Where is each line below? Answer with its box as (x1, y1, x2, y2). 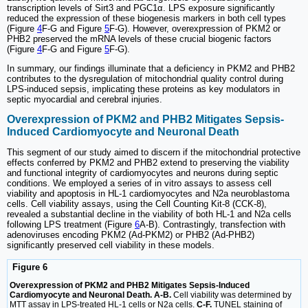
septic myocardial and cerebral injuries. (7, 93, 162, 104)
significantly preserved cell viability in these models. (7, 240, 214, 251)
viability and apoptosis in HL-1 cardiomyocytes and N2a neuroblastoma (7, 188, 289, 199)
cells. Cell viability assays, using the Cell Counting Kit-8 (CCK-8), (7, 199, 267, 210)
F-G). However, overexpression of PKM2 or (109, 23, 280, 34)
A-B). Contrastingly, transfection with (140, 219, 285, 230)
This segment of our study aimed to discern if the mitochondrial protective (7, 147, 300, 158)
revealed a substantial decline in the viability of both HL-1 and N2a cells (7, 209, 291, 220)
